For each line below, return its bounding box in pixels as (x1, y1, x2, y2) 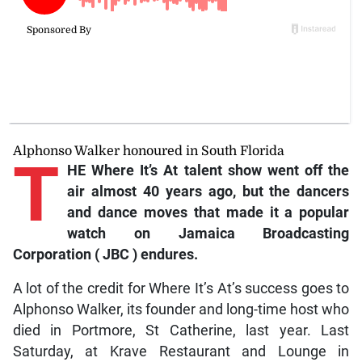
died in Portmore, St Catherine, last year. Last (12, 322, 350, 339)
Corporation (12, 246, 91, 263)
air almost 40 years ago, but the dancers (66, 183, 350, 200)
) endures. (132, 246, 198, 263)
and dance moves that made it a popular (66, 204, 350, 221)
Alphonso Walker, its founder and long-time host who (12, 301, 350, 318)
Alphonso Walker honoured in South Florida (12, 144, 284, 159)
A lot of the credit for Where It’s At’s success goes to (12, 280, 350, 297)
